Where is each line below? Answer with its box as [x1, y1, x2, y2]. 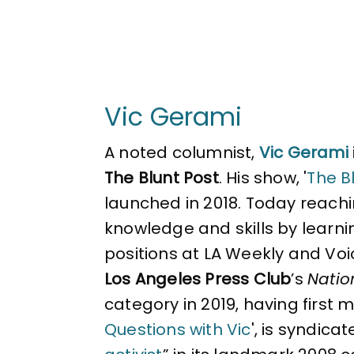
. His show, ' [218, 166, 307, 189]
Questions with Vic [104, 318, 251, 341]
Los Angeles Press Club [104, 267, 292, 290]
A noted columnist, [104, 141, 259, 164]
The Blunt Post [104, 166, 219, 189]
